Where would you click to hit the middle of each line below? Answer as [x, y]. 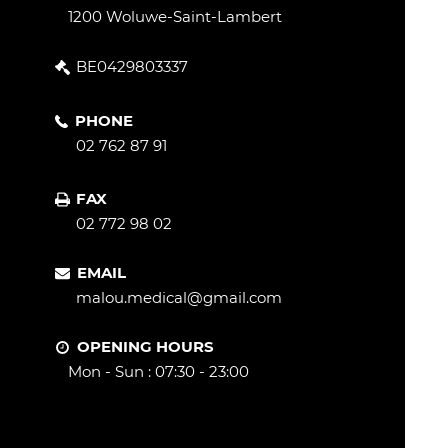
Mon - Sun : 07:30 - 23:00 [158, 371]
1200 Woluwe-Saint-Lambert [174, 16]
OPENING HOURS [145, 346]
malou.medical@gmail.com [178, 297]
